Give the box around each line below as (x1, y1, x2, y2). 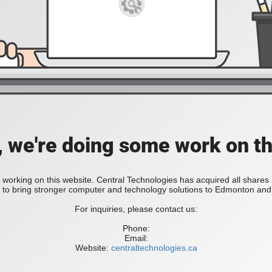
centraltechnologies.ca (108, 243, 197, 253)
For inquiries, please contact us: (75, 204, 197, 214)
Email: (124, 233, 148, 243)
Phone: (122, 223, 150, 234)
